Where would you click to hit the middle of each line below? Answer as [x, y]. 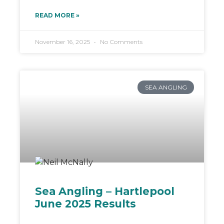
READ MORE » [57, 15]
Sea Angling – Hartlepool [105, 191]
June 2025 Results [85, 204]
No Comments [120, 42]
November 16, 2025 [63, 42]
